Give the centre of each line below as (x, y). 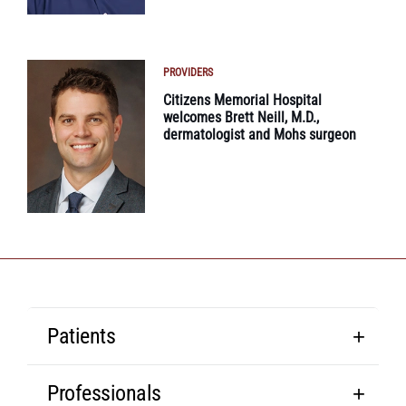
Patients (82, 337)
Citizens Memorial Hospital (242, 101)
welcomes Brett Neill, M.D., (241, 118)
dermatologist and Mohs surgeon (260, 135)
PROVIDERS (188, 73)
